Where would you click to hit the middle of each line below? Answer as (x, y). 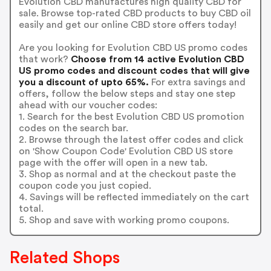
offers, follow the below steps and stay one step (127, 93)
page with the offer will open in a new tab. (113, 162)
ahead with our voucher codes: (88, 105)
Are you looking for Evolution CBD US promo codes (133, 47)
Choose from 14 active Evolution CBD (156, 59)
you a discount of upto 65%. (83, 82)
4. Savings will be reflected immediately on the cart (134, 197)
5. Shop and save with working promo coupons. (124, 220)
